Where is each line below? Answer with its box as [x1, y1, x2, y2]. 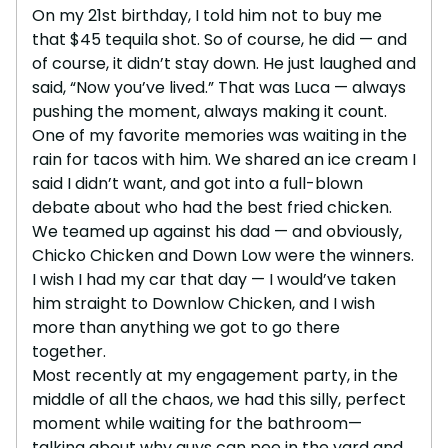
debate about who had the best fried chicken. [32, 195, 392, 219]
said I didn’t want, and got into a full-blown [32, 171, 363, 195]
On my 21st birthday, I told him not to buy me [32, 3, 382, 27]
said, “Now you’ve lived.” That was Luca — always [32, 75, 406, 99]
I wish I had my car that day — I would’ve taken [32, 267, 396, 291]
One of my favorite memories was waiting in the [32, 123, 407, 147]
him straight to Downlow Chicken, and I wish [32, 291, 375, 315]
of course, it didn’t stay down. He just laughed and [32, 51, 416, 75]
